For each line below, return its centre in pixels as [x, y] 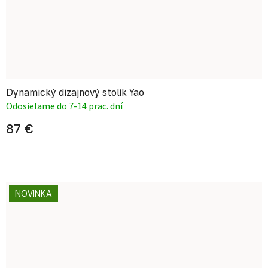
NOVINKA [33, 194]
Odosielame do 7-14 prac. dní [64, 106]
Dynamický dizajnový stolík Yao [75, 92]
